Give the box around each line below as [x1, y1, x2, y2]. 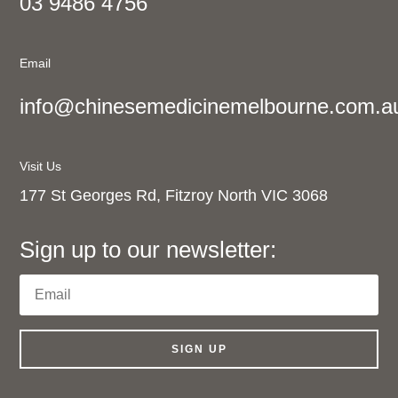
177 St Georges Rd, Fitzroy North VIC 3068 [20, 186, 329, 204]
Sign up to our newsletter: [20, 235, 277, 263]
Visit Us [20, 158, 62, 173]
